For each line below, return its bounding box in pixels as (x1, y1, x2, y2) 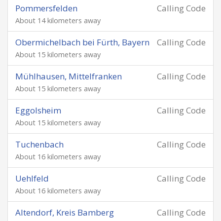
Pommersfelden (15, 2, 77, 14)
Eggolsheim (15, 105, 61, 116)
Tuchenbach (15, 139, 64, 150)
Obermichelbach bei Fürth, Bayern (15, 37, 149, 48)
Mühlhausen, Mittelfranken (15, 71, 122, 82)
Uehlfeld (15, 173, 49, 184)
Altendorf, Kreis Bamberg (15, 207, 114, 218)
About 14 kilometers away (15, 16, 101, 25)
